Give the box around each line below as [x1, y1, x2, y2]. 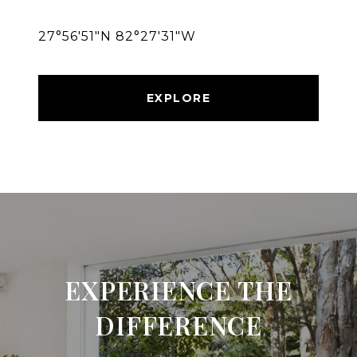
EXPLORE [146, 91, 211, 106]
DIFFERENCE [95, 308, 262, 343]
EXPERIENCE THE [65, 273, 292, 308]
